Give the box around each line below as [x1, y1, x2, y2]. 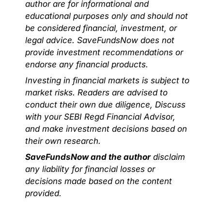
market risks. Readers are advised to [25, 87, 168, 97]
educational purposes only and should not [25, 11, 188, 21]
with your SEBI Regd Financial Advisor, [25, 111, 175, 122]
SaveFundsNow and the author [25, 152, 151, 162]
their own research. [25, 136, 101, 146]
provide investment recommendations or [25, 47, 183, 57]
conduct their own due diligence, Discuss [25, 99, 186, 109]
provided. [25, 188, 62, 198]
